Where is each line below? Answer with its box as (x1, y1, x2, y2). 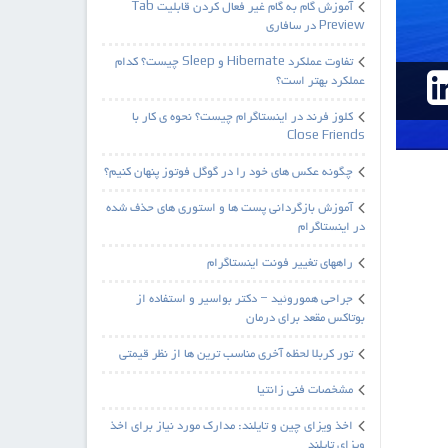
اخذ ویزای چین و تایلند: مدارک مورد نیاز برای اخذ (109, 420, 353, 433)
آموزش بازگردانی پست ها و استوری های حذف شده (105, 202, 353, 215)
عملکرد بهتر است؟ (275, 75, 365, 88)
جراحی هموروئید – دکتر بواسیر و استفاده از (135, 293, 353, 306)
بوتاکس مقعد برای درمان (245, 312, 365, 325)
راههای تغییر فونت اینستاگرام (206, 257, 353, 270)
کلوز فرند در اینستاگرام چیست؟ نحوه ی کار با (131, 111, 353, 124)
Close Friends (286, 130, 365, 143)
